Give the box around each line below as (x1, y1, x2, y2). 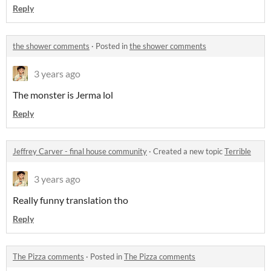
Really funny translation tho (13, 194, 128, 206)
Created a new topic (153, 146, 224, 156)
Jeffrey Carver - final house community (13, 146, 147, 156)
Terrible (224, 146, 251, 156)
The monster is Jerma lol (13, 89, 113, 100)
